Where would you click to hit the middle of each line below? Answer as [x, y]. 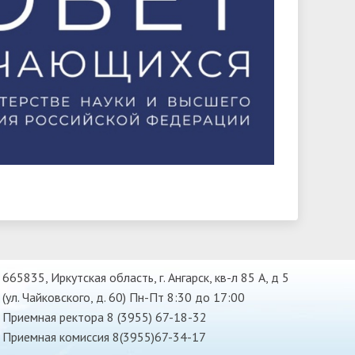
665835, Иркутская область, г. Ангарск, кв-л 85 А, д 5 [145, 277]
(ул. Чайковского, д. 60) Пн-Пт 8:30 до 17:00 [123, 297]
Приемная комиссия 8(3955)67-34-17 [104, 336]
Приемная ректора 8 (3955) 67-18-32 [104, 317]
